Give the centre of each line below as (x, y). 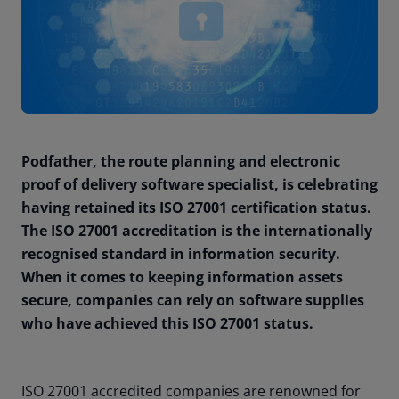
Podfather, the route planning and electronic (181, 162)
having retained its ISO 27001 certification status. (196, 208)
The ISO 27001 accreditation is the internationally (197, 231)
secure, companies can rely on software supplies (193, 301)
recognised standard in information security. (181, 254)
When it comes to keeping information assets (182, 277)
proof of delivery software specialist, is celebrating (199, 185)
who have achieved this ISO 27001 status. (171, 324)
